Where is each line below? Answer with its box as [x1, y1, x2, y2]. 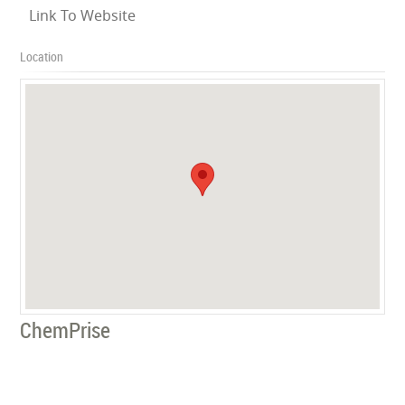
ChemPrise [20, 315, 111, 344]
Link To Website [29, 5, 137, 25]
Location [20, 47, 64, 65]
